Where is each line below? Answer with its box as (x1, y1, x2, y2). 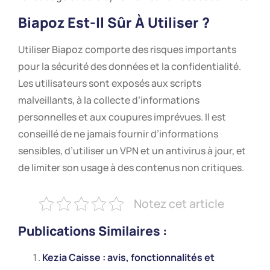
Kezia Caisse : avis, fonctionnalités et (42, 250, 215, 264)
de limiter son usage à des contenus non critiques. (18, 160, 244, 174)
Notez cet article (133, 195, 224, 212)
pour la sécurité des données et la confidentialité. (18, 59, 241, 73)
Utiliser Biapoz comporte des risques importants (18, 42, 236, 56)
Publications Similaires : (18, 221, 168, 239)
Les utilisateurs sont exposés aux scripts (18, 76, 201, 90)
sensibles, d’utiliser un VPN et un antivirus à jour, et (18, 143, 246, 157)
